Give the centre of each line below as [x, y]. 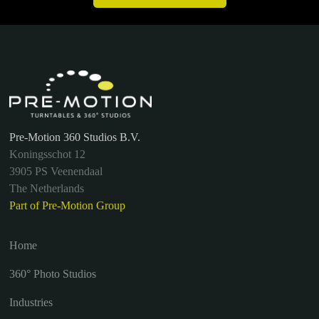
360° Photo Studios [53, 273]
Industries [31, 302]
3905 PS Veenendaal [56, 171]
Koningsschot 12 [48, 154]
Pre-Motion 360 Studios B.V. [75, 137]
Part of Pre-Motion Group [68, 205]
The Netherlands [47, 188]
